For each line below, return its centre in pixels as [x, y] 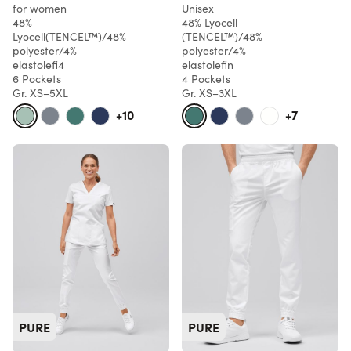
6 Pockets [37, 79]
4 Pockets [206, 79]
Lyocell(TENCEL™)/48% [69, 37]
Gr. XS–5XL [40, 93]
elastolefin [208, 65]
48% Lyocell [210, 23]
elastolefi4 [38, 65]
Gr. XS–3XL [209, 93]
